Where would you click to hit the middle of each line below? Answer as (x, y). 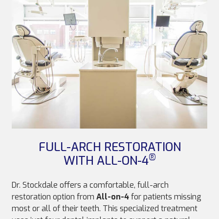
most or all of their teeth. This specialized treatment (105, 209)
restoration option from (54, 197)
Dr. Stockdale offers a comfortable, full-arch (90, 185)
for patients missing (165, 197)
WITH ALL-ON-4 (106, 161)
